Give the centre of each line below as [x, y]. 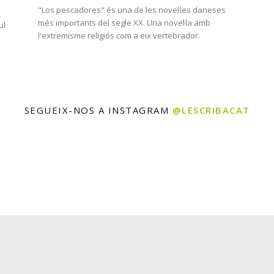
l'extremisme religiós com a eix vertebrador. [119, 35]
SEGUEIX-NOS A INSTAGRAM [98, 110]
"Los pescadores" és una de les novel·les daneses [132, 10]
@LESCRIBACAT [211, 110]
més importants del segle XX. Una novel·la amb [124, 23]
